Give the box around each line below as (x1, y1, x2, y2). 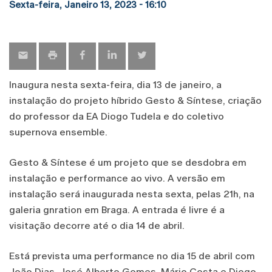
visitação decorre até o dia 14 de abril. (9, 219, 185, 231)
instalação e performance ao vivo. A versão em (9, 172, 225, 184)
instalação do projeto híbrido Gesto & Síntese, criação (9, 94, 262, 106)
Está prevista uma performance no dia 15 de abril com (9, 250, 255, 262)
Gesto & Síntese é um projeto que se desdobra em (9, 156, 246, 168)
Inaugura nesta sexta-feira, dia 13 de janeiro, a (9, 78, 222, 90)
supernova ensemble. (9, 126, 107, 138)
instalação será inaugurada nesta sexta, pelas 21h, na (9, 188, 254, 200)
